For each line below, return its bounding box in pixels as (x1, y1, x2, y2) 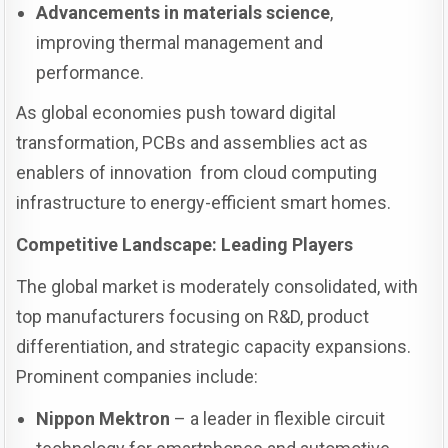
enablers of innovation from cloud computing (16, 161, 378, 183)
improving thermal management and (36, 31, 324, 53)
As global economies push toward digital (16, 101, 337, 123)
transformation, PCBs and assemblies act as (16, 131, 369, 153)
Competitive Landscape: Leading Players (16, 233, 354, 255)
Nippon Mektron (36, 407, 171, 429)
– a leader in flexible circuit (170, 407, 386, 429)
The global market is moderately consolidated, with (16, 275, 419, 297)
